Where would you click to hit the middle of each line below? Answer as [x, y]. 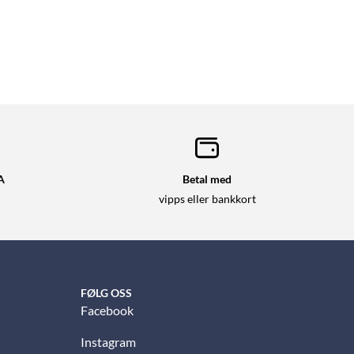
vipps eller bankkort [207, 200]
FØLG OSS [106, 293]
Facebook [107, 311]
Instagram [108, 342]
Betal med [207, 179]
